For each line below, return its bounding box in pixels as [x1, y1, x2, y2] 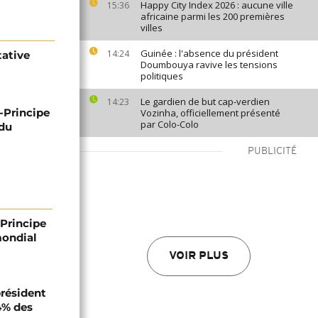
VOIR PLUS [169, 251, 229, 262]
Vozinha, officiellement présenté [141, 106, 280, 119]
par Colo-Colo [141, 118, 199, 131]
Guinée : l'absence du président [141, 47, 278, 60]
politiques [141, 70, 183, 82]
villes [141, 21, 163, 34]
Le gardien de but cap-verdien [141, 95, 270, 108]
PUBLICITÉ [248, 146, 297, 157]
